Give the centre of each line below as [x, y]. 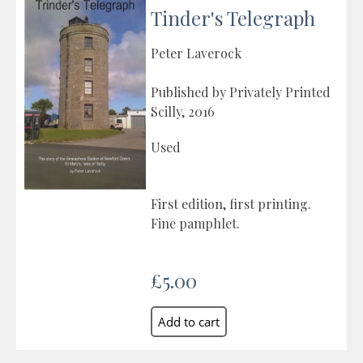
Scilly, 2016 [183, 112]
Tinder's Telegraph [233, 18]
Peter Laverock [196, 53]
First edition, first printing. [231, 204]
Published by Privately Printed [241, 92]
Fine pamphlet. [195, 224]
